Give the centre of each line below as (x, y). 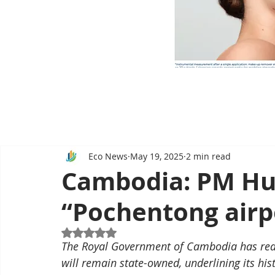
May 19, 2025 (157, 156)
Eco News (108, 156)
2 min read (208, 156)
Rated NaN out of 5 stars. (140, 232)
